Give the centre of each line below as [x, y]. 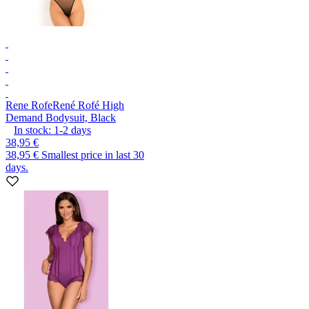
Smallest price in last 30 [93, 154]
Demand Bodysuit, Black [61, 117]
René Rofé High [88, 105]
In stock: [32, 130]
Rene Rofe [29, 105]
